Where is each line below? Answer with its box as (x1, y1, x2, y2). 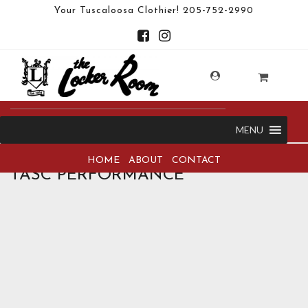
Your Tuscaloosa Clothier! (54, 5, 183, 16)
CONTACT (172, 155, 221, 166)
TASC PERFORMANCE (10, 167, 184, 184)
